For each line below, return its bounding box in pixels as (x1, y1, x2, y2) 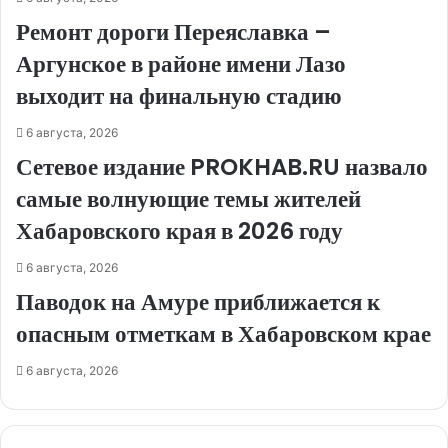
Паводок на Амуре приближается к (16, 286, 380, 319)
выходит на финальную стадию (16, 80, 342, 113)
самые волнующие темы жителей (16, 183, 361, 216)
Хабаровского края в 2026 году (16, 215, 343, 248)
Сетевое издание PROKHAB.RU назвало (16, 151, 428, 184)
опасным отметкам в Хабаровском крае (16, 318, 431, 351)
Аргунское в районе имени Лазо (16, 48, 346, 81)
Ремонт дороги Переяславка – (16, 16, 331, 49)
